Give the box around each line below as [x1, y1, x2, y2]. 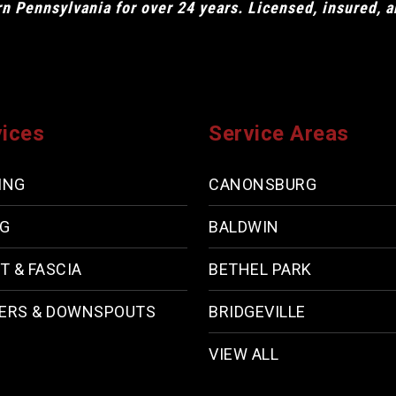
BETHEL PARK [209, 260, 312, 279]
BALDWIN [209, 217, 279, 237]
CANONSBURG [209, 175, 316, 194]
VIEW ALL [209, 345, 278, 364]
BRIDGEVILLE [209, 302, 306, 322]
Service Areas [209, 121, 349, 147]
